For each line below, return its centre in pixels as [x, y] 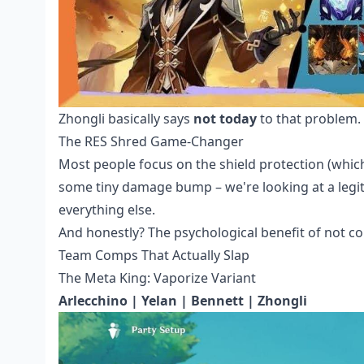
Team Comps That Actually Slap [154, 255]
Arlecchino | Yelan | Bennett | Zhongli [183, 300]
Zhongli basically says [126, 118]
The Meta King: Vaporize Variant [157, 277]
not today [225, 118]
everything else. [107, 209]
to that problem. [309, 118]
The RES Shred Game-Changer [151, 141]
